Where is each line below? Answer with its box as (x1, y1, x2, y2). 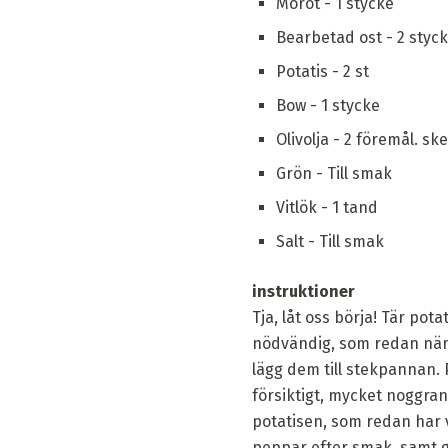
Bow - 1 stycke (276, 95, 380, 115)
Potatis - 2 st (276, 61, 369, 81)
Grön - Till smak (276, 163, 392, 183)
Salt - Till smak (276, 231, 384, 251)
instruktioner (252, 281, 355, 301)
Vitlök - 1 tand (276, 197, 378, 217)
